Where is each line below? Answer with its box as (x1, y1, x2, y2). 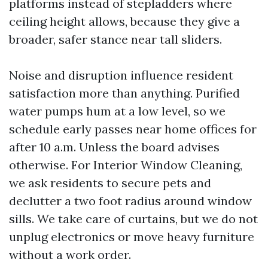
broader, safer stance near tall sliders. (9, 32, 222, 47)
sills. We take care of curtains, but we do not (9, 211, 258, 226)
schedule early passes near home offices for (9, 121, 257, 136)
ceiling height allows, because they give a (9, 14, 240, 29)
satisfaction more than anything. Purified (9, 86, 240, 100)
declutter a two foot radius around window (9, 193, 252, 208)
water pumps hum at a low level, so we (9, 103, 226, 118)
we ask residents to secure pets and (9, 175, 211, 190)
